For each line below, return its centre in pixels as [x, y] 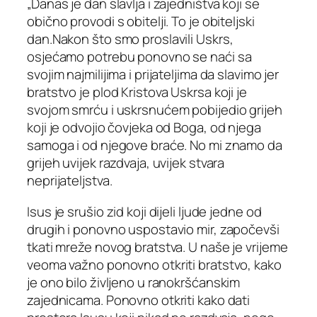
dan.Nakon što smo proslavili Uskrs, [130, 39]
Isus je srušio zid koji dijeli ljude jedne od [144, 211]
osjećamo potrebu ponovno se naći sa [139, 57]
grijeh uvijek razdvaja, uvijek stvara [126, 163]
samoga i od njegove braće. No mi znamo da [155, 145]
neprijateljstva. [70, 181]
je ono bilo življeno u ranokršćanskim [134, 282]
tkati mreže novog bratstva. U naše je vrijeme [157, 247]
